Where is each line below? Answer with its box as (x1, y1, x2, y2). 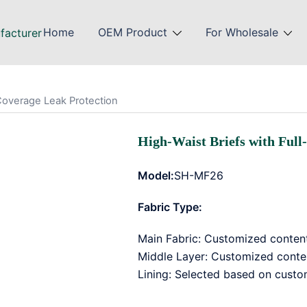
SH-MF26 (173, 169, 223, 182)
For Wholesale (205, 25, 278, 39)
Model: (137, 169, 174, 182)
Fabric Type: (137, 200, 202, 214)
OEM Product (97, 25, 167, 39)
